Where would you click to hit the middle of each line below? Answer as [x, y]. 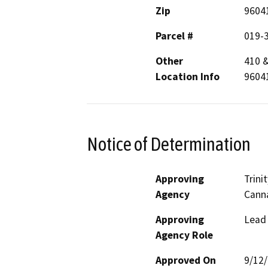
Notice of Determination [169, 144]
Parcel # [174, 36]
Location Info [188, 77]
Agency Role [184, 235]
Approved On [186, 260]
